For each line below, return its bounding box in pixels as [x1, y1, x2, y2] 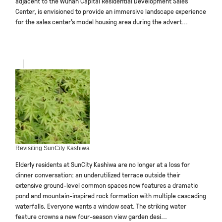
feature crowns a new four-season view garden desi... [15, 212, 167, 221]
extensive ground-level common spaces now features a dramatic [15, 180, 198, 190]
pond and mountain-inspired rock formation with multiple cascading [15, 191, 206, 200]
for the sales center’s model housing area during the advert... [15, 17, 188, 26]
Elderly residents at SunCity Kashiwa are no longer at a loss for [15, 160, 190, 169]
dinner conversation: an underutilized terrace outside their [15, 170, 180, 179]
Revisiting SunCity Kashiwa [15, 145, 90, 152]
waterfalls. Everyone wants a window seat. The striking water [15, 201, 186, 211]
